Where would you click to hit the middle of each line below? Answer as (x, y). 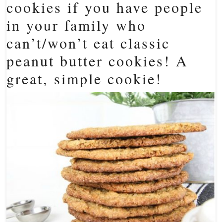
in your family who (77, 25)
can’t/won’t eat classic (88, 43)
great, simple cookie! (84, 78)
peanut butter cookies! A (98, 60)
